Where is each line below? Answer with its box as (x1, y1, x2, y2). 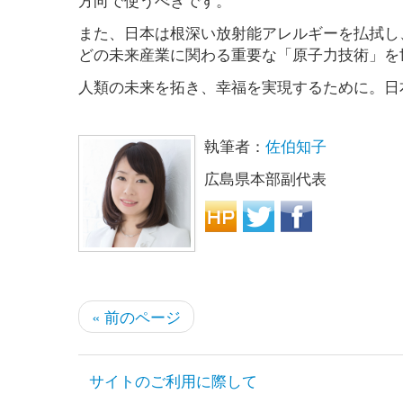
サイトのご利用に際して (89, 369, 257, 392)
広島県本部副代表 (204, 166, 327, 190)
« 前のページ (92, 305, 181, 328)
